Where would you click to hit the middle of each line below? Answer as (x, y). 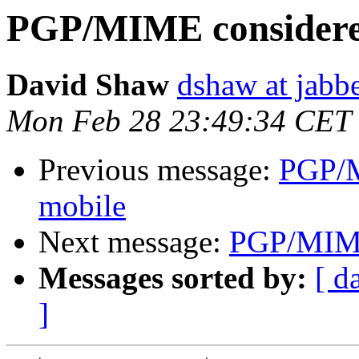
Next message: (134, 242)
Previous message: (159, 170)
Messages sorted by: (173, 278)
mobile (82, 206)
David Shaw (88, 85)
